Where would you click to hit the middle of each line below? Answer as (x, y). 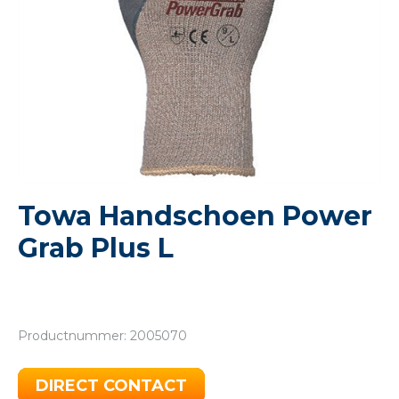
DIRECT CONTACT (111, 386)
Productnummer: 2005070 (102, 336)
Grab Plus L (96, 248)
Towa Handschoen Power (195, 216)
